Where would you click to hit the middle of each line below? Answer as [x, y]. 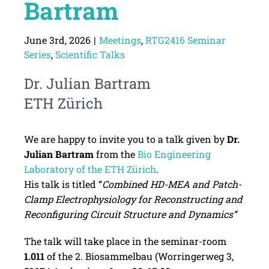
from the [115, 154]
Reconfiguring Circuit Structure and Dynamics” [130, 214]
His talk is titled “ [63, 184]
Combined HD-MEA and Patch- [171, 184]
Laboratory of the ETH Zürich [90, 169]
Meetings [120, 40]
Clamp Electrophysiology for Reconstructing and [133, 199]
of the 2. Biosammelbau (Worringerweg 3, [139, 256]
